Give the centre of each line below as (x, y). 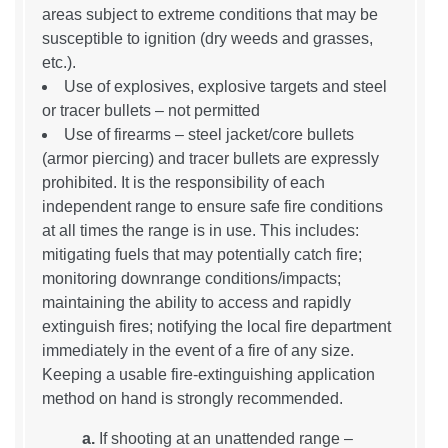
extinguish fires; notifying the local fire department (216, 326)
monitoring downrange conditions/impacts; (191, 278)
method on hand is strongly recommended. (192, 398)
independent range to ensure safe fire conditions (212, 206)
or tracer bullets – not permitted (151, 110)
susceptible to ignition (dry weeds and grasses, (207, 38)
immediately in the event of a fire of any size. (198, 350)
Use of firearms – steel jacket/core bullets (209, 134)
